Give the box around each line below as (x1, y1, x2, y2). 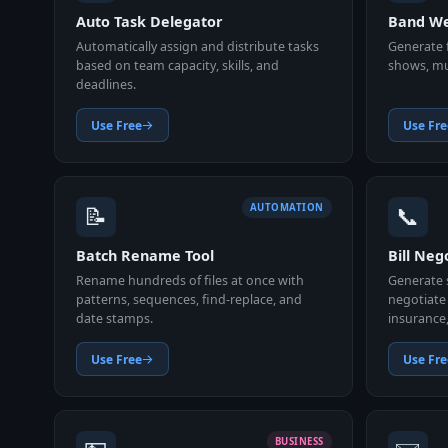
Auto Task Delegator (75, 12, 223, 32)
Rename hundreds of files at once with (75, 271, 304, 289)
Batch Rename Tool (75, 246, 214, 266)
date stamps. (75, 309, 153, 327)
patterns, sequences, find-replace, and (75, 290, 302, 308)
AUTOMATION (249, 200, 324, 214)
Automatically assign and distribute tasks (75, 37, 319, 55)
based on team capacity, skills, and (75, 56, 279, 74)
